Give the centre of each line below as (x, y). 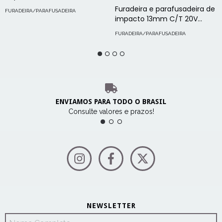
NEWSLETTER (111, 206)
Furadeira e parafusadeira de (165, 9)
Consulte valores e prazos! (111, 111)
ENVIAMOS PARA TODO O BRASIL (111, 102)
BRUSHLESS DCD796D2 (152, 28)
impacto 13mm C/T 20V (156, 19)
